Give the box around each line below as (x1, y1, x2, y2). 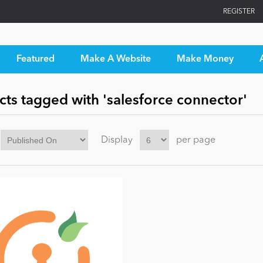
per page (176, 135, 215, 145)
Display (100, 135, 133, 145)
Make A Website (80, 55, 151, 64)
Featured (16, 55, 55, 64)
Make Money (176, 55, 234, 64)
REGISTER (223, 8, 255, 15)
